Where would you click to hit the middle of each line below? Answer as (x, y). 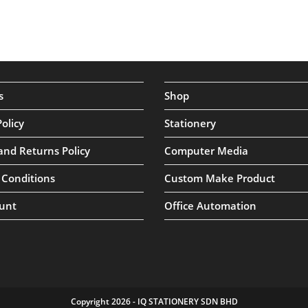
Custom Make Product (220, 178)
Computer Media (206, 151)
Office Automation (210, 206)
